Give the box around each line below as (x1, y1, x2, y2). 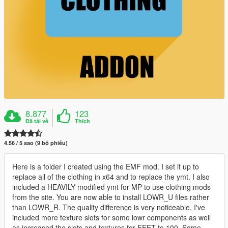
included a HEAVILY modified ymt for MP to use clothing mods (12, 182, 211, 192)
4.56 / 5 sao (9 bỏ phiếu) (4, 139, 68, 147)
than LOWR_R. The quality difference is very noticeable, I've (12, 202, 205, 212)
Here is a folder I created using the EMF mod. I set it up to (12, 161, 199, 172)
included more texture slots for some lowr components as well (12, 212, 211, 222)
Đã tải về (25, 117, 49, 125)
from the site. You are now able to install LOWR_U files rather (12, 192, 209, 202)
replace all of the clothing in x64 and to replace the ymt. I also (12, 172, 210, 182)
